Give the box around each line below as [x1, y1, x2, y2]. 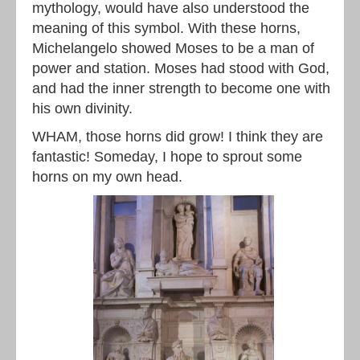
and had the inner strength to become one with [32, 80, 330, 96]
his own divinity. [32, 100, 133, 117]
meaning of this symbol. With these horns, [32, 20, 301, 36]
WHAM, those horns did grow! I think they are [32, 129, 323, 145]
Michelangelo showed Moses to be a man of [32, 40, 314, 56]
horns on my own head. [32, 169, 182, 185]
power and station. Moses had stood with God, [32, 60, 329, 76]
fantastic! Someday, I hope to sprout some [32, 149, 302, 165]
